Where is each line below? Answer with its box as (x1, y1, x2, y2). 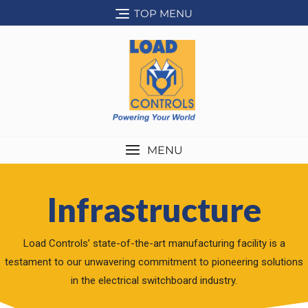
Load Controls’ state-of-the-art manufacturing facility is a (23, 237, 285, 250)
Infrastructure (47, 190, 261, 230)
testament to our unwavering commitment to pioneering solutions (5, 256, 303, 269)
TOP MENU (134, 6, 192, 20)
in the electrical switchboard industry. (71, 274, 237, 287)
